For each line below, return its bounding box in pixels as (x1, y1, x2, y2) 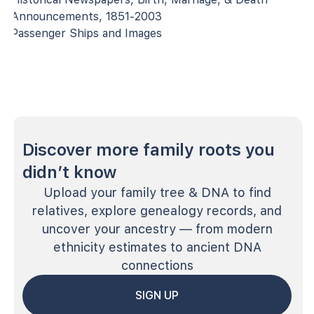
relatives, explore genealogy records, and (32, 203, 282, 218)
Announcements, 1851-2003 (11, 9, 162, 23)
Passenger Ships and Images (11, 26, 162, 40)
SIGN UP (135, 288, 179, 302)
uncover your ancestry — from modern (41, 221, 273, 236)
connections (121, 257, 193, 273)
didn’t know (22, 161, 117, 182)
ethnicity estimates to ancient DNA (53, 239, 261, 254)
